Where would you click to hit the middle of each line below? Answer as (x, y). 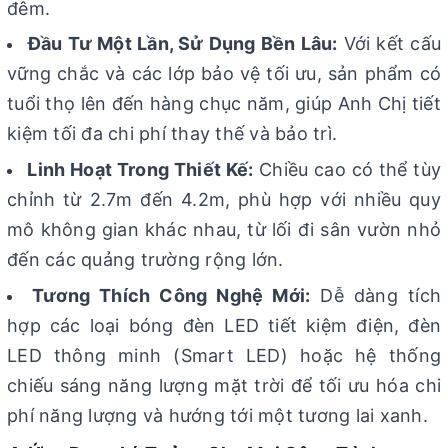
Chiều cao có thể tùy (347, 169)
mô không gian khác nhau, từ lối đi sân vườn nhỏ (224, 229)
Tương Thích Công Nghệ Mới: (171, 295)
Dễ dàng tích (375, 295)
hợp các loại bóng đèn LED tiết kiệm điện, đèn (224, 325)
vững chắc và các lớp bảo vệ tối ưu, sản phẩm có (224, 74)
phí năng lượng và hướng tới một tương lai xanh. (217, 415)
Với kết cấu (389, 44)
